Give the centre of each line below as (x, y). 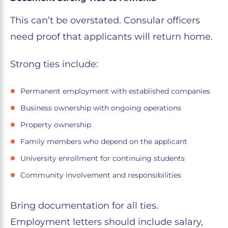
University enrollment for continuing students (103, 158)
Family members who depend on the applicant (104, 141)
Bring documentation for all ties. (84, 205)
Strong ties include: (54, 64)
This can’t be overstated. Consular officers (105, 20)
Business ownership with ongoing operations (101, 108)
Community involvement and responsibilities (101, 175)
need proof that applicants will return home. (111, 36)
